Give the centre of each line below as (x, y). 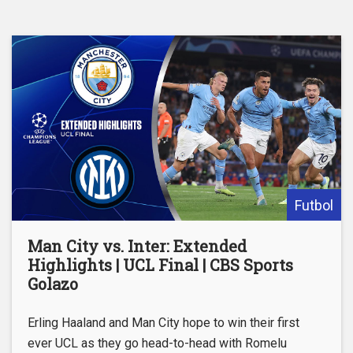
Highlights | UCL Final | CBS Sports (160, 265)
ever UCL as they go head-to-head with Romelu (157, 344)
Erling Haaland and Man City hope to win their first (163, 323)
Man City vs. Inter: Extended (137, 246)
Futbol (314, 206)
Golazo (53, 284)
